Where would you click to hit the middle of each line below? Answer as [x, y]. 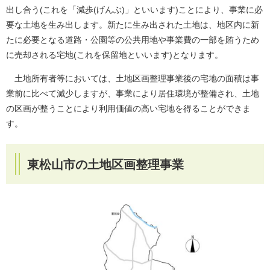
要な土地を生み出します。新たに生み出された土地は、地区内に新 [133, 24]
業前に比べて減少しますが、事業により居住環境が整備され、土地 [133, 93]
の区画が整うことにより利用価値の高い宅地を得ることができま [128, 108]
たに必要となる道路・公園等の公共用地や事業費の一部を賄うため [133, 39]
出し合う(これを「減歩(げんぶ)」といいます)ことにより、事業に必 [134, 9]
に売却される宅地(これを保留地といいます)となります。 [115, 55]
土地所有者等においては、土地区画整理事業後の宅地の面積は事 [133, 78]
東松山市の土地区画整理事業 [105, 164]
